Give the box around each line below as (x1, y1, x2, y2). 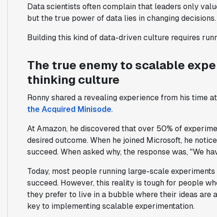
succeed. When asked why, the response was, (27, 146, 190, 157)
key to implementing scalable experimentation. (27, 201, 195, 211)
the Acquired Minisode (27, 104, 111, 114)
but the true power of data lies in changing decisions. (27, 13, 216, 23)
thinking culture (27, 72, 120, 87)
